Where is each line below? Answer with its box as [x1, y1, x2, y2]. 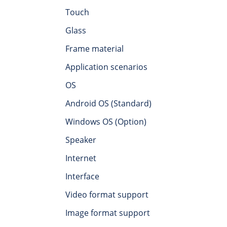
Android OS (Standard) [65, 98, 152, 109]
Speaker [65, 134, 96, 146]
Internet [65, 153, 96, 164]
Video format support [65, 189, 148, 201]
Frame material [65, 43, 124, 55]
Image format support [65, 207, 150, 219]
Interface [65, 171, 99, 182]
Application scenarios [65, 61, 147, 73]
